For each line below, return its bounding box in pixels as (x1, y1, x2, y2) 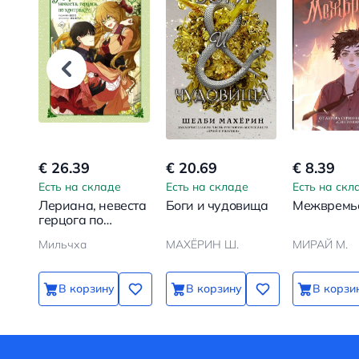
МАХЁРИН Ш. (165, 237, 239, 252)
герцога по (38, 212, 103, 228)
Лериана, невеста (38, 197, 147, 214)
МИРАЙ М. (292, 237, 348, 252)
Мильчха (38, 237, 87, 252)
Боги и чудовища (165, 197, 268, 214)
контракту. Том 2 (38, 226, 138, 243)
